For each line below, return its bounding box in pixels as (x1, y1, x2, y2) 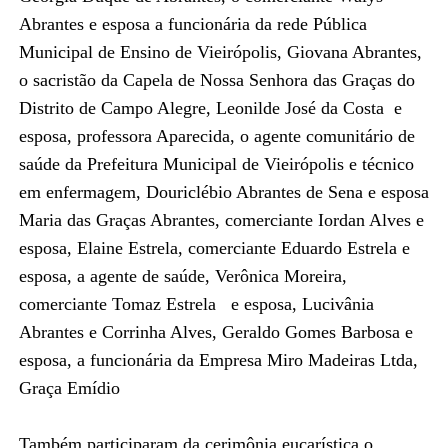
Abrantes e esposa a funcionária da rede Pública (18, 13, 367, 34)
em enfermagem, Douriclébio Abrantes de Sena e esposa (18, 181, 429, 202)
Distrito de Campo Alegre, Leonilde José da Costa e (18, 97, 402, 118)
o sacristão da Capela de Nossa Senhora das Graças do (18, 69, 415, 90)
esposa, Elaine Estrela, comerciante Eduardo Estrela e (18, 237, 410, 258)
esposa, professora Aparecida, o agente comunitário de (18, 125, 415, 146)
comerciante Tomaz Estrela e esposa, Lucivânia (18, 293, 374, 314)
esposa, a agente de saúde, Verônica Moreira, (18, 265, 347, 286)
